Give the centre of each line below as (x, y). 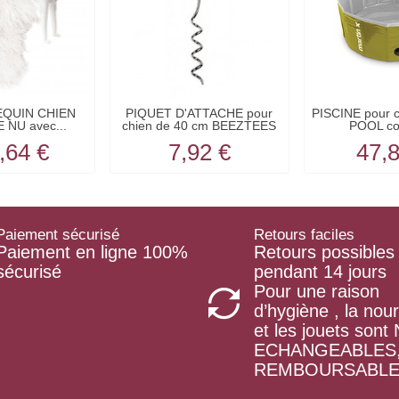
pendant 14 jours (320, 271)
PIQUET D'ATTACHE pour (199, 114)
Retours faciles (304, 234)
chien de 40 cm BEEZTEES (199, 126)
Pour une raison (317, 291)
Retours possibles (324, 252)
